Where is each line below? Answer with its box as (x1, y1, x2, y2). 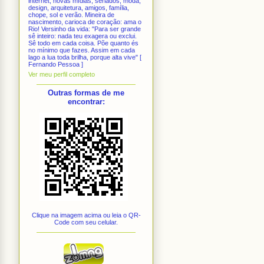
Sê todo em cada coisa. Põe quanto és (28, 39, 138, 47)
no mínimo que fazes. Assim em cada (28, 46, 135, 54)
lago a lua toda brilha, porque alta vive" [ (28, 53, 141, 61)
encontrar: (67, 97, 105, 106)
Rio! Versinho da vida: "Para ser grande (28, 25, 141, 32)
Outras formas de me (48, 88, 124, 97)
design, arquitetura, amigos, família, (28, 4, 129, 11)
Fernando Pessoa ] (28, 60, 83, 68)
